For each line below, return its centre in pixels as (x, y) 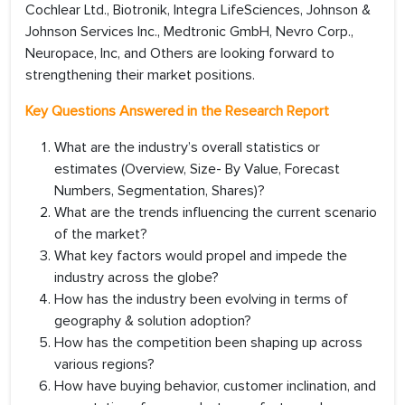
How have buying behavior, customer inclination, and (215, 386)
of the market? (101, 235)
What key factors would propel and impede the (201, 256)
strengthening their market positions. (140, 75)
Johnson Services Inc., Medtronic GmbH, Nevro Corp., (189, 32)
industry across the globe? (137, 278)
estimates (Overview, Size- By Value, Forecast (197, 170)
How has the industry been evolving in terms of (201, 300)
